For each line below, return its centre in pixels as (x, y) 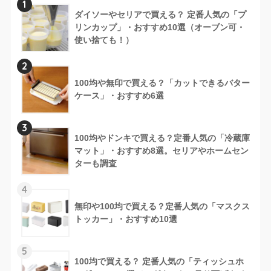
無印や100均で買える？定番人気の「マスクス (162, 207)
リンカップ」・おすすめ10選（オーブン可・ (159, 28)
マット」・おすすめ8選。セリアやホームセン (161, 151)
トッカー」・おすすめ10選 (126, 219)
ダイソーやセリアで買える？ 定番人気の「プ (160, 15)
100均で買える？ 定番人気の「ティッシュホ (159, 262)
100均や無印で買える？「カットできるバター (162, 83)
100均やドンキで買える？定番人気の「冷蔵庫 (162, 138)
